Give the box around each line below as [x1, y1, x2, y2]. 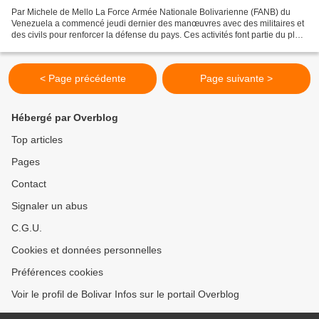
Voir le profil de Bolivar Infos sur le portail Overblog [11, 288, 239, 300]
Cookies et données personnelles [11, 244, 162, 256]
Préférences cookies [11, 266, 103, 278]
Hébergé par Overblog [11, 112, 118, 123]
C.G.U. [11, 222, 42, 234]
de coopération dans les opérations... [11, 41, 155, 51]
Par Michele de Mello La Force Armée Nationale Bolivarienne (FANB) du [11, 7, 291, 17]
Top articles [11, 134, 63, 145]
